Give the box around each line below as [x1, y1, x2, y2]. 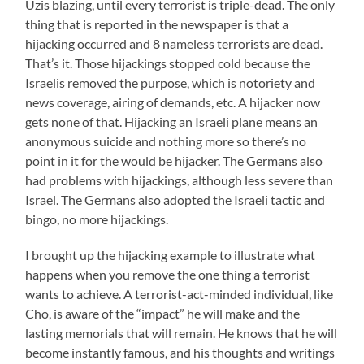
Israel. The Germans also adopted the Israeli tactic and [25, 191, 326, 207]
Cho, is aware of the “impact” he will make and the [25, 305, 301, 321]
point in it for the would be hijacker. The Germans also [25, 152, 323, 168]
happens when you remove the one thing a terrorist [25, 266, 310, 282]
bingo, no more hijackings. [25, 210, 169, 227]
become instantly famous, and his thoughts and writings [25, 344, 336, 360]
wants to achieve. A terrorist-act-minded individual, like [25, 285, 334, 301]
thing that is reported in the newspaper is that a [25, 15, 289, 32]
